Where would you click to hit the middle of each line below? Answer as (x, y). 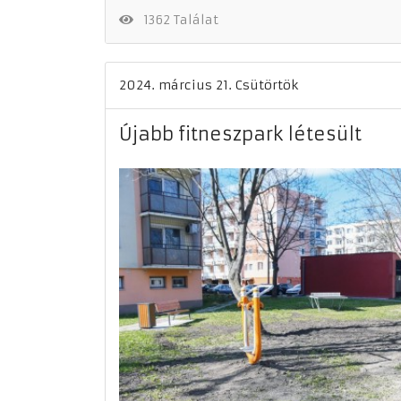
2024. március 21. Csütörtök (209, 85)
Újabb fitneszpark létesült (240, 134)
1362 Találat (177, 20)
